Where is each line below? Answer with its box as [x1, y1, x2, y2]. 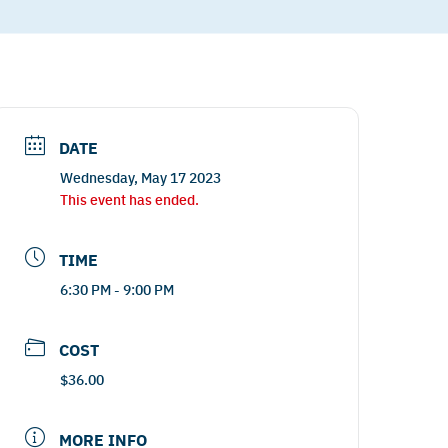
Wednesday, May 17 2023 [60, 167, 222, 187]
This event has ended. [60, 189, 200, 209]
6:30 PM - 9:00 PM [60, 279, 175, 299]
